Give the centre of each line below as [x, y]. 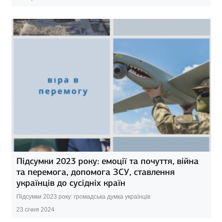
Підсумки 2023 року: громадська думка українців [83, 197]
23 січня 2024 [35, 210]
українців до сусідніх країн [71, 183]
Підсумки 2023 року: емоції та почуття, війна [107, 161]
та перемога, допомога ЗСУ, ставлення [95, 172]
